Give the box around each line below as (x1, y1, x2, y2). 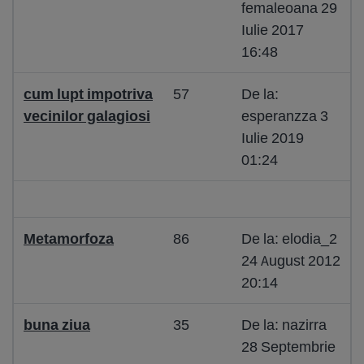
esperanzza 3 (241, 106, 328, 125)
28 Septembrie (241, 337, 336, 356)
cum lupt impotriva (24, 84, 153, 103)
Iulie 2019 (241, 128, 304, 147)
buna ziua (24, 315, 90, 334)
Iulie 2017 (241, 20, 304, 39)
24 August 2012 (241, 251, 340, 270)
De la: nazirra (241, 315, 327, 334)
